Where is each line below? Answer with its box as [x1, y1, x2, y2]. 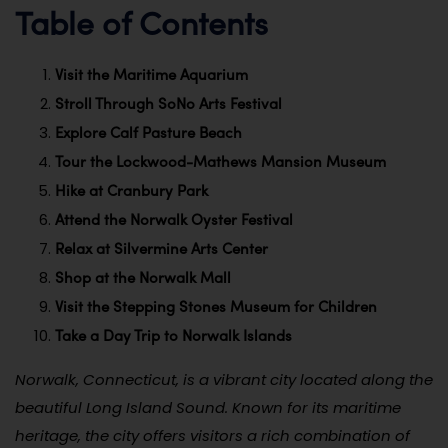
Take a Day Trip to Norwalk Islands [55, 323, 292, 346]
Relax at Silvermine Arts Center [55, 236, 268, 259]
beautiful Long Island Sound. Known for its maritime [15, 396, 401, 418]
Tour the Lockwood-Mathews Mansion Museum [55, 149, 386, 172]
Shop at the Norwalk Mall [55, 265, 231, 288]
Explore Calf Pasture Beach [55, 120, 242, 143]
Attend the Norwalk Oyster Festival [55, 207, 293, 230]
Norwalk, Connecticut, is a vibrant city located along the [15, 368, 433, 390]
